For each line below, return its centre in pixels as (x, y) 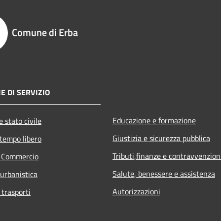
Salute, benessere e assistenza (164, 174)
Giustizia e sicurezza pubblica (161, 138)
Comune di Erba (45, 33)
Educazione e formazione (154, 121)
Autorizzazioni (136, 192)
